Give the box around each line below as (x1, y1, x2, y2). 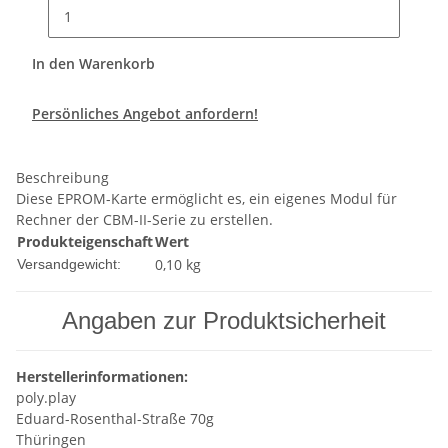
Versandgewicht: (17, 256, 121, 273)
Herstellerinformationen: (16, 367, 188, 387)
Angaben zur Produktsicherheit (62, 307, 386, 335)
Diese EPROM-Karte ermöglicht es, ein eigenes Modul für (16, 189, 397, 209)
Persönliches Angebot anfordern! (32, 104, 258, 124)
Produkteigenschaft (17, 232, 153, 252)
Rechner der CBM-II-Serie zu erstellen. (16, 210, 273, 230)
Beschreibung (16, 168, 109, 188)
